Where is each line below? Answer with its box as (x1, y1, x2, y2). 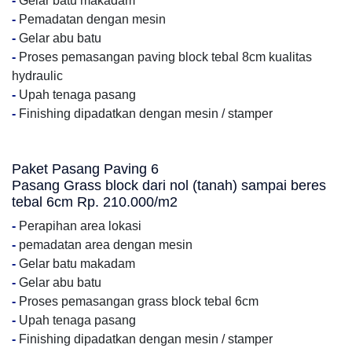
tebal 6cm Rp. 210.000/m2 (12, 194, 178, 210)
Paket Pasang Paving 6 (12, 161, 159, 177)
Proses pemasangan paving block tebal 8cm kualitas (16, 50, 312, 64)
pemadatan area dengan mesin (16, 238, 192, 251)
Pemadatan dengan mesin (16, 13, 166, 26)
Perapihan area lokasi (16, 219, 141, 233)
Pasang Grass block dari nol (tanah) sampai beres (12, 178, 326, 193)
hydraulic (12, 69, 63, 82)
